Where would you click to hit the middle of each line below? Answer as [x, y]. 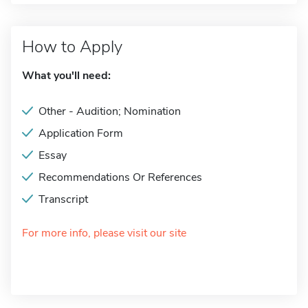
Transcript [63, 199]
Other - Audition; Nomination [110, 111]
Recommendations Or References [120, 177]
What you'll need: [66, 76]
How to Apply [72, 47]
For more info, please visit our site [104, 233]
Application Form [81, 133]
